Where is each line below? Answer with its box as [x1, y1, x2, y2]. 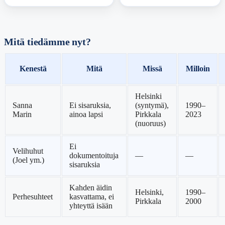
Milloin [185, 64, 210, 73]
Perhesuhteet [13, 192, 53, 201]
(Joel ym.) [13, 156, 45, 165]
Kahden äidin [69, 183, 113, 192]
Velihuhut [13, 147, 44, 156]
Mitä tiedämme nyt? [4, 36, 91, 47]
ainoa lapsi [69, 110, 103, 119]
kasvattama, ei [69, 192, 115, 201]
